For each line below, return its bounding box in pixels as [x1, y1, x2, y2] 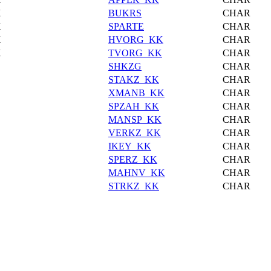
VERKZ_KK [108, 127, 161, 138]
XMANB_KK [108, 87, 165, 98]
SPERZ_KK [108, 154, 157, 165]
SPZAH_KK [108, 100, 159, 111]
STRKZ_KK [108, 180, 159, 191]
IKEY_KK [108, 140, 151, 151]
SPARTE [108, 21, 144, 31]
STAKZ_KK [108, 74, 159, 85]
